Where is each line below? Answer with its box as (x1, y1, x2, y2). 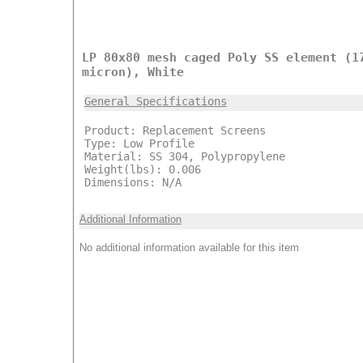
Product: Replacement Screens (83, 123, 266, 137)
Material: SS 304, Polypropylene (83, 149, 285, 163)
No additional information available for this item (79, 241, 299, 254)
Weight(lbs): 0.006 (83, 162, 201, 176)
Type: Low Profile (83, 136, 194, 150)
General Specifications (83, 94, 227, 108)
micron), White (81, 64, 184, 79)
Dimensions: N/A (83, 175, 181, 189)
